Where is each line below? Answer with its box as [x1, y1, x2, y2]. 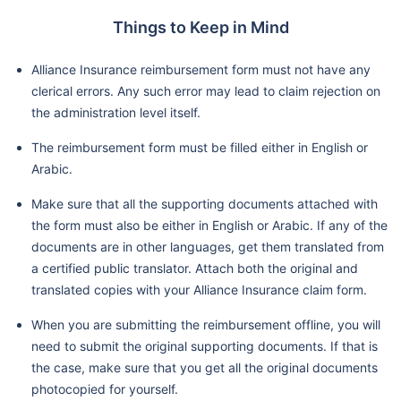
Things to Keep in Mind [112, 18, 289, 38]
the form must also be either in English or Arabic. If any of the [31, 218, 388, 234]
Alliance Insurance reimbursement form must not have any [31, 62, 371, 78]
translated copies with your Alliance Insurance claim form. [31, 282, 367, 298]
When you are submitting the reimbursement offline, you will [31, 317, 380, 333]
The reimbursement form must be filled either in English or [31, 140, 368, 156]
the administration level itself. [31, 105, 200, 121]
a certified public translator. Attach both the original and [31, 260, 358, 277]
